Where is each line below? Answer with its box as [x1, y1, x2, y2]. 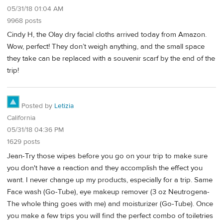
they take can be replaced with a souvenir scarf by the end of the [7, 54, 215, 64]
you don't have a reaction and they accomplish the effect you [7, 163, 203, 173]
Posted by [19, 102, 54, 111]
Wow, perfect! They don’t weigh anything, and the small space [7, 42, 205, 52]
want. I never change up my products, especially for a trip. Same [7, 175, 213, 185]
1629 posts [7, 137, 40, 146]
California [7, 113, 35, 122]
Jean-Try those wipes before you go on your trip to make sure [7, 151, 208, 161]
